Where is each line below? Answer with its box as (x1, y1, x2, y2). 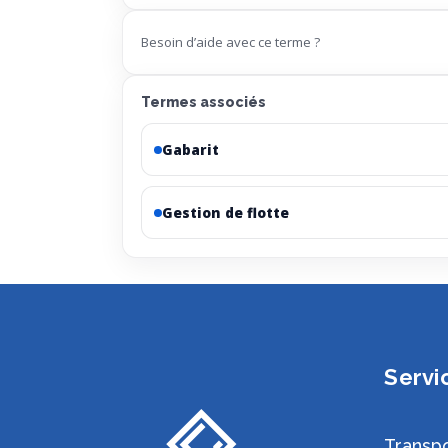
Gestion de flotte (162, 203, 289, 223)
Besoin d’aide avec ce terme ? (141, 33, 320, 52)
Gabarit (162, 140, 219, 160)
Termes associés (141, 94, 266, 111)
